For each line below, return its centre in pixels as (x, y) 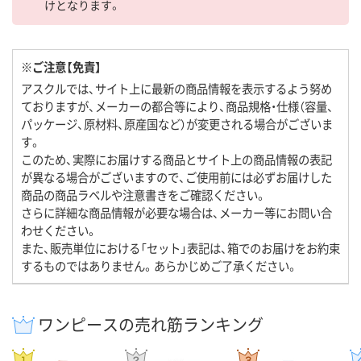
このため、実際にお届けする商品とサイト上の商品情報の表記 (176, 160)
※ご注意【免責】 (61, 67)
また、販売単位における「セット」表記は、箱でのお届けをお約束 (180, 248)
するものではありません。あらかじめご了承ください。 (160, 266)
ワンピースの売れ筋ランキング (151, 325)
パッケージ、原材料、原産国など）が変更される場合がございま (177, 124)
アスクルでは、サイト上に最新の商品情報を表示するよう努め (176, 89)
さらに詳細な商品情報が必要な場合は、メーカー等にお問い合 (176, 213)
